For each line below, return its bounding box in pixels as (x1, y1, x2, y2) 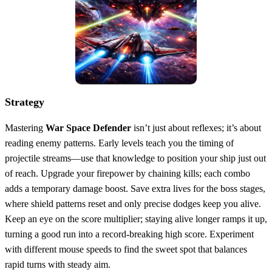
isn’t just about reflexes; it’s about (131, 122, 261, 133)
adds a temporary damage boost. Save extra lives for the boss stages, (5, 183, 265, 194)
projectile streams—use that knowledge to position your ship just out (5, 152, 266, 163)
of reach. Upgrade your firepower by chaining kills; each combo (5, 168, 250, 178)
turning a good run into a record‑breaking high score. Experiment (5, 228, 254, 239)
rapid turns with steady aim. (5, 259, 110, 270)
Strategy (5, 95, 44, 108)
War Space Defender (46, 122, 131, 133)
